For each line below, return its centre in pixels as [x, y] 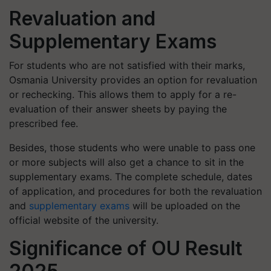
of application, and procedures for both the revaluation [135, 191]
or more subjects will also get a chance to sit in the [126, 162]
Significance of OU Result [126, 248]
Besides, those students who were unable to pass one [132, 148]
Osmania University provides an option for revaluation [133, 80]
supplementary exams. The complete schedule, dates [131, 177]
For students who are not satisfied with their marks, [127, 65]
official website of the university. [84, 220]
